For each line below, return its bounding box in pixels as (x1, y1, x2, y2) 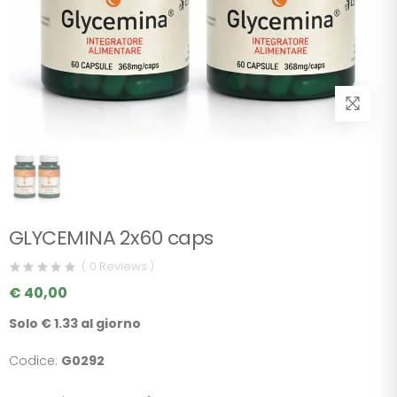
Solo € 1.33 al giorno (9, 314, 141, 332)
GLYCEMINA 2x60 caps (9, 223, 214, 252)
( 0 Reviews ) (82, 258, 155, 276)
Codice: (9, 351, 61, 370)
